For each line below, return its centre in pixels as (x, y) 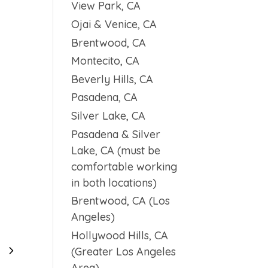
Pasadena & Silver (116, 134)
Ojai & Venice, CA (114, 25)
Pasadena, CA (105, 98)
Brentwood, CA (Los (121, 201)
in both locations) (114, 182)
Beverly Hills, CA (112, 79)
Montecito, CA (106, 61)
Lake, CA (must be (116, 150)
